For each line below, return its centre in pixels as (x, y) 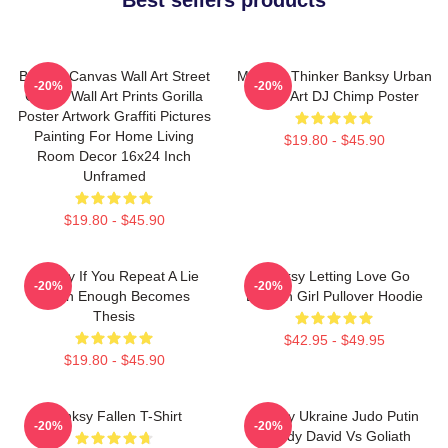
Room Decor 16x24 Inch (114, 155)
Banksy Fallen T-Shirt (114, 415)
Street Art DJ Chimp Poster (334, 95)
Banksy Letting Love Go (334, 275)
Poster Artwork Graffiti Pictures (114, 115)
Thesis (114, 315)
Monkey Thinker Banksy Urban (334, 75)
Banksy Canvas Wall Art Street (114, 75)
